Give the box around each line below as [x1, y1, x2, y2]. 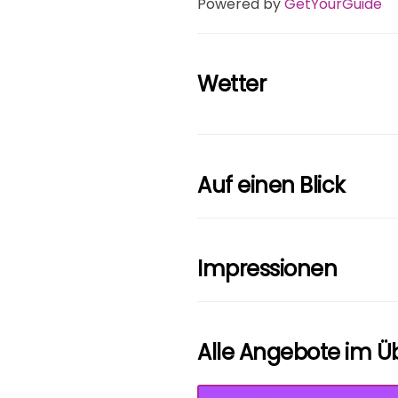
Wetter [197, 69, 267, 99]
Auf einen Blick [197, 171, 346, 201]
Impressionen [197, 254, 338, 284]
